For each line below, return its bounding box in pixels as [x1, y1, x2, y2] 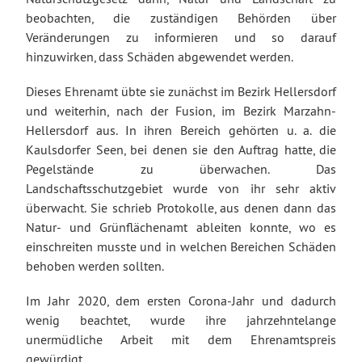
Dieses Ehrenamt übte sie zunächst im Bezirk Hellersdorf [26, 82, 336, 99]
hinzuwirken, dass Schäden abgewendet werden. [26, 48, 293, 65]
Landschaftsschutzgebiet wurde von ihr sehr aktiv [26, 179, 336, 196]
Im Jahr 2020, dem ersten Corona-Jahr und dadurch [26, 293, 336, 309]
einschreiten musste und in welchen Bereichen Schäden [26, 238, 336, 255]
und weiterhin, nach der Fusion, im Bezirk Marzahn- [26, 102, 336, 119]
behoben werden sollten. [26, 257, 164, 274]
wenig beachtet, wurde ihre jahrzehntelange [26, 312, 336, 328]
